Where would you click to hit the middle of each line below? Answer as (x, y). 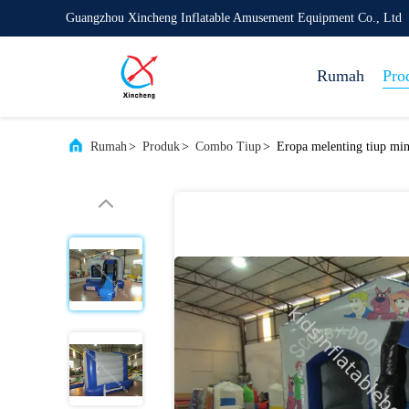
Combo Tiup (228, 147)
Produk (161, 147)
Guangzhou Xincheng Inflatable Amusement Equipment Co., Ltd (234, 18)
